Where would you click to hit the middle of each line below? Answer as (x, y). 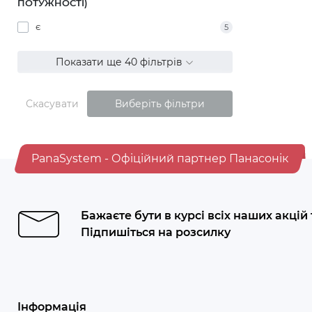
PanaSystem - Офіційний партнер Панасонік (160, 158)
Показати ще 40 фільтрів (121, 62)
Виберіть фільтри (159, 104)
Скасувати (52, 104)
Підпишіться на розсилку (156, 232)
